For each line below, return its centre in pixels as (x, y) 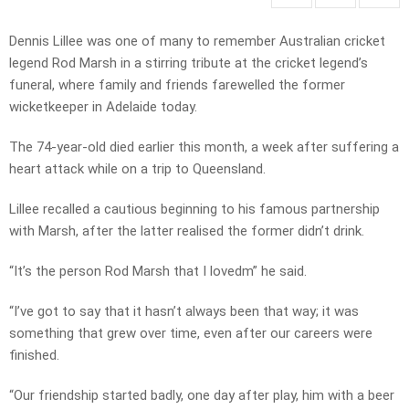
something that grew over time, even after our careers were (191, 334)
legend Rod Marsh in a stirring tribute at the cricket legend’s (189, 63)
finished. (34, 356)
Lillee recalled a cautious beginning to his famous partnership (194, 210)
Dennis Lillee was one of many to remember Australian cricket (197, 42)
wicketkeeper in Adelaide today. (103, 107)
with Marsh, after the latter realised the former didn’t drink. (187, 231)
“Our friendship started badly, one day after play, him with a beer (202, 396)
